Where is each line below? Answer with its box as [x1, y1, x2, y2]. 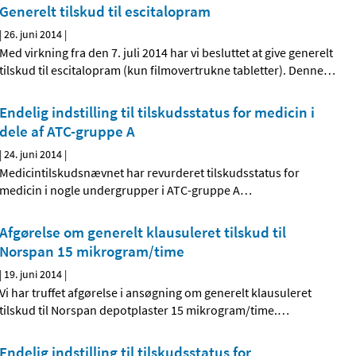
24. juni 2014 [4, 147, 63, 162]
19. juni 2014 [4, 267, 63, 282]
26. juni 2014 [4, 27, 63, 42]
